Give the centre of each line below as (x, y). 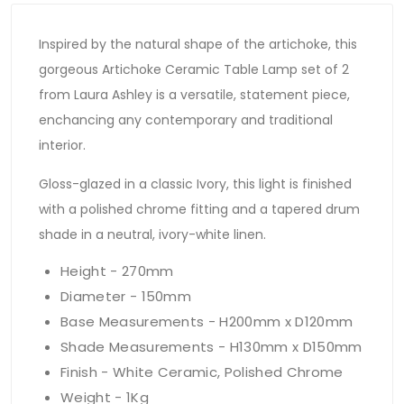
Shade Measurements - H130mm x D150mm (211, 347)
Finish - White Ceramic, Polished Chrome (202, 372)
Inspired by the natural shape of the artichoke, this (198, 45)
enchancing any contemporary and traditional (186, 120)
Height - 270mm (117, 271)
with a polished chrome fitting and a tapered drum (199, 210)
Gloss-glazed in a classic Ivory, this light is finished (195, 184)
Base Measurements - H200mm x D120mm (207, 322)
